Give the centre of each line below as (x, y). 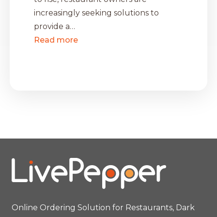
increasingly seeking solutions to (96, 13)
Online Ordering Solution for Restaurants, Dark (103, 208)
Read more (56, 40)
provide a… (54, 27)
